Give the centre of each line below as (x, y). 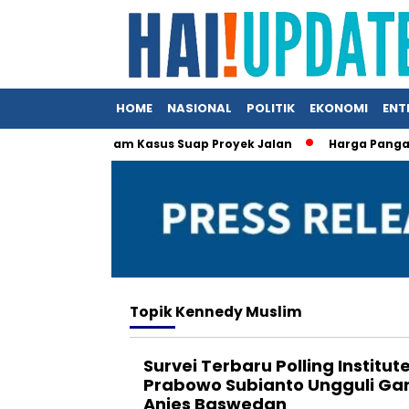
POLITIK (271, 108)
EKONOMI (339, 108)
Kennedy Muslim (239, 311)
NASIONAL (199, 108)
